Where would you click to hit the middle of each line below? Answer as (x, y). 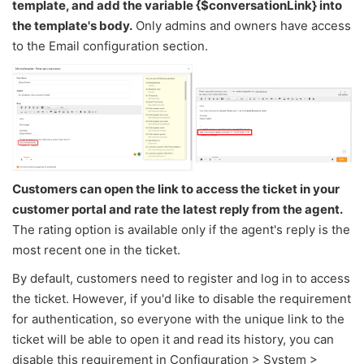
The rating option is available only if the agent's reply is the (181, 230)
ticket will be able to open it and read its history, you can (173, 340)
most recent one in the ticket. (96, 250)
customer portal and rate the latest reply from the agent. (178, 210)
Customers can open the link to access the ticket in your (176, 189)
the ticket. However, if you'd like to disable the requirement (182, 299)
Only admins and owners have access (242, 26)
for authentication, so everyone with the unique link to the (178, 319)
